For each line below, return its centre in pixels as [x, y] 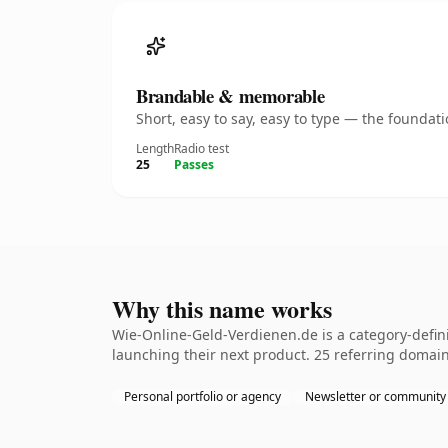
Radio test [201, 148]
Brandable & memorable [230, 95]
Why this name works [222, 308]
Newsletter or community [375, 396]
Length [155, 148]
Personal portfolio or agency [202, 396]
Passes [194, 164]
